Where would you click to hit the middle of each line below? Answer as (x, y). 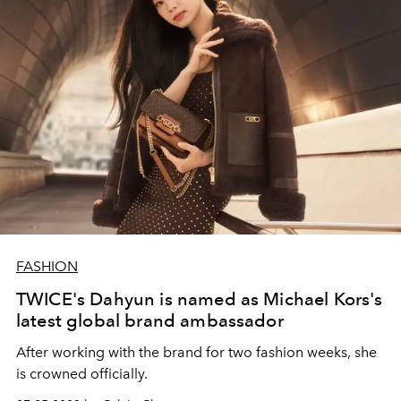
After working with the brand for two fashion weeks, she (196, 353)
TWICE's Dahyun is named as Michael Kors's (200, 299)
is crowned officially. (82, 374)
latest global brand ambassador (150, 321)
